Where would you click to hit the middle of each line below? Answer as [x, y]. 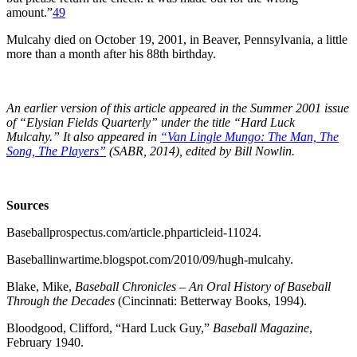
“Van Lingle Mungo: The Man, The [249, 136]
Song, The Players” [56, 151]
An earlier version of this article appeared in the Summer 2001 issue [178, 108]
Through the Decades [62, 300]
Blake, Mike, [41, 286]
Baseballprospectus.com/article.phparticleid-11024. [134, 232]
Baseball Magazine [261, 328]
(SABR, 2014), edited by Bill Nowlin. [200, 151]
